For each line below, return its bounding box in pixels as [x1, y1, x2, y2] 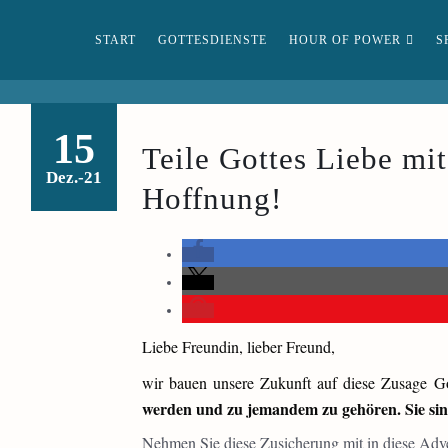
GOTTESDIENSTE [158, 33, 267, 47]
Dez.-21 [45, 168, 102, 187]
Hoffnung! [141, 182, 282, 216]
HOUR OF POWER [289, 33, 401, 47]
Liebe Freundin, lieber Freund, [141, 336, 335, 357]
